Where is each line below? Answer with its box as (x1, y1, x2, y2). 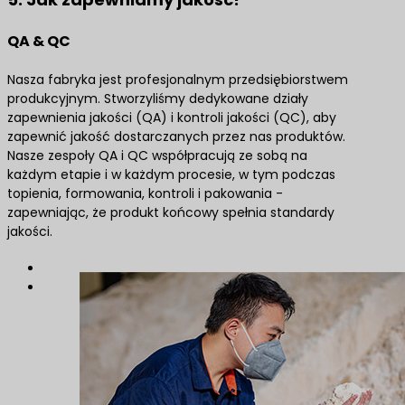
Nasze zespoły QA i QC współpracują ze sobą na (7, 146, 307, 165)
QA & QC (7, 31, 71, 52)
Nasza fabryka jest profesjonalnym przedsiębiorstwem (7, 71, 348, 89)
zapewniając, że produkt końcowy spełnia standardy (7, 203, 334, 221)
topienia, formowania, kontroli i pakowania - (7, 184, 283, 202)
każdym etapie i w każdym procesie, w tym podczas (7, 165, 335, 184)
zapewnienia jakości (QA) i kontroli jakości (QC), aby (7, 108, 336, 127)
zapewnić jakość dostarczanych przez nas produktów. (7, 127, 345, 146)
